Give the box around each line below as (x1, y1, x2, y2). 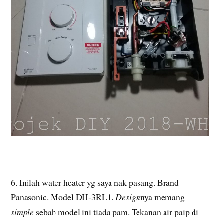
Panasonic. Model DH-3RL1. (11, 191, 116, 203)
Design (115, 191, 141, 203)
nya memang (140, 191, 185, 203)
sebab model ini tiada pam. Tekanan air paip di (34, 206, 199, 218)
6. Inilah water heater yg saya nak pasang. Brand (11, 176, 179, 189)
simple (11, 206, 34, 218)
